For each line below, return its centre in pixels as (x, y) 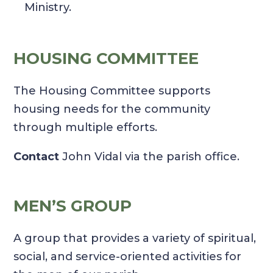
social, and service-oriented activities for (128, 257)
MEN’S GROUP (73, 206)
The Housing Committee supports (112, 91)
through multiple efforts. (86, 128)
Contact (37, 157)
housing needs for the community (112, 109)
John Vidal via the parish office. (150, 157)
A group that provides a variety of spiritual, (135, 239)
